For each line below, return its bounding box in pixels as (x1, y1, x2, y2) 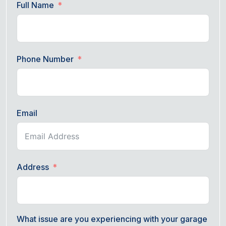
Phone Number (17, 54, 74, 65)
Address (17, 162, 49, 173)
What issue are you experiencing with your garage (17, 213, 207, 224)
